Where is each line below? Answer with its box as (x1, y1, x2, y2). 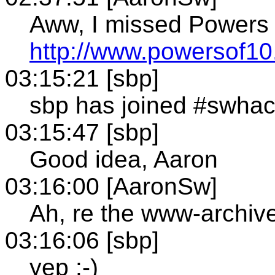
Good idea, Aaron (29, 145, 218, 172)
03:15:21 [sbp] (5, 64, 159, 91)
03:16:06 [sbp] (5, 227, 159, 254)
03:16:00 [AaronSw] (5, 172, 217, 199)
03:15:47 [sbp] (5, 118, 159, 145)
